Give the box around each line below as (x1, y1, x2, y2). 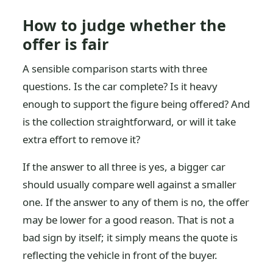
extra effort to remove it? (23, 132, 141, 146)
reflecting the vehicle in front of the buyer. (23, 248, 218, 262)
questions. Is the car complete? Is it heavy (23, 79, 218, 93)
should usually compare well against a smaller (23, 177, 237, 191)
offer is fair (23, 34, 109, 54)
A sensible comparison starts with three (23, 62, 208, 76)
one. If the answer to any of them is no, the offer (23, 195, 250, 209)
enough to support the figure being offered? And (23, 97, 250, 111)
